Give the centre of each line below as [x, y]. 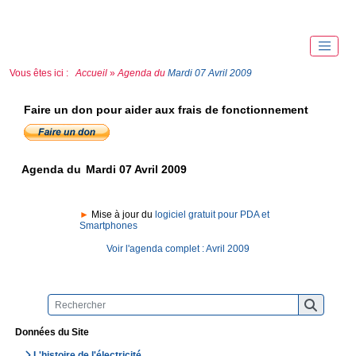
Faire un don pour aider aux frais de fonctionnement [166, 109]
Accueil [91, 73]
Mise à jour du [122, 214]
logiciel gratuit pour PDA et [212, 214]
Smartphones [108, 225]
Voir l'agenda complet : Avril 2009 [178, 248]
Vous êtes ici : [41, 73]
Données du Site [52, 333]
